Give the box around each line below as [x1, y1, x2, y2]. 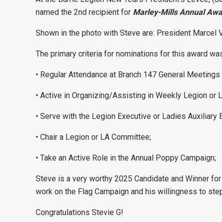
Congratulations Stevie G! [36, 208, 123, 217]
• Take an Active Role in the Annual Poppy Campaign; [36, 153, 216, 163]
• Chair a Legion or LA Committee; [36, 132, 151, 142]
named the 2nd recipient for [36, 7, 133, 17]
